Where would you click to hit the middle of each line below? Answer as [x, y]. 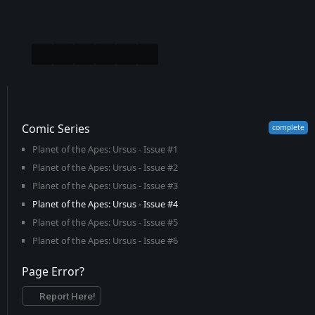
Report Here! [67, 296]
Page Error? [53, 271]
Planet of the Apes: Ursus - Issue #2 [105, 167]
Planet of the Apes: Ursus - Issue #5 [105, 222]
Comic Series [56, 129]
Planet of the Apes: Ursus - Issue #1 [105, 149]
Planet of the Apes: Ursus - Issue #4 [105, 204]
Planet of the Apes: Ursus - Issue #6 [105, 240]
